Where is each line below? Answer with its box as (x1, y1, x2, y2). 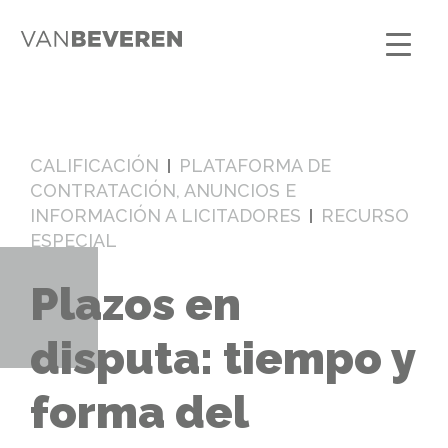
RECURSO (321, 205, 409, 226)
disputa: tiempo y (30, 332, 415, 386)
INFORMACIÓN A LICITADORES (30, 205, 301, 226)
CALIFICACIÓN (30, 155, 159, 176)
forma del (30, 386, 248, 440)
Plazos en (30, 278, 241, 332)
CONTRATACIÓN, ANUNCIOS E (30, 180, 296, 201)
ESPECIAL (30, 230, 117, 251)
